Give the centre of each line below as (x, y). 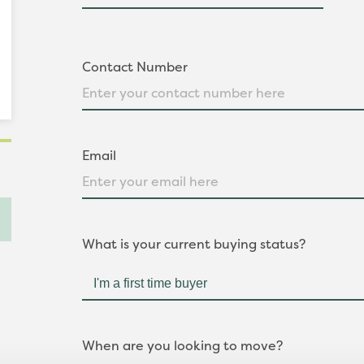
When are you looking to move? (182, 345)
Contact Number (134, 67)
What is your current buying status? (193, 244)
